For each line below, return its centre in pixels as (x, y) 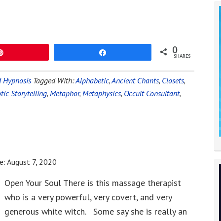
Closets (173, 80)
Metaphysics (102, 93)
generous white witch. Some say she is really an (96, 211)
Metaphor (65, 93)
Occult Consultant (152, 93)
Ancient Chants (135, 80)
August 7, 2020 (32, 162)
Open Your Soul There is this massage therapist (93, 183)
